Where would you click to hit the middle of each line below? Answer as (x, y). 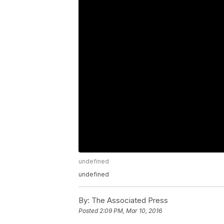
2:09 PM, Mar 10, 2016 (131, 211)
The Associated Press (129, 200)
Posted (89, 211)
